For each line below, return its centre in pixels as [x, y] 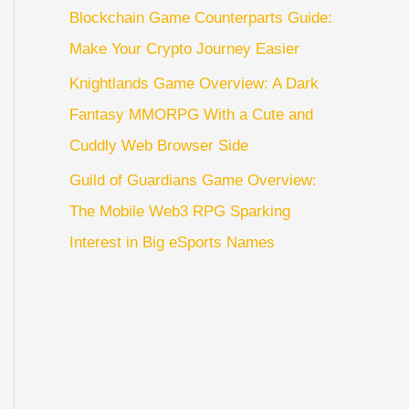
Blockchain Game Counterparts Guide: [201, 17]
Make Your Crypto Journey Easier [184, 48]
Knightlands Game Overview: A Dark [194, 83]
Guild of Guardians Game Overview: [193, 180]
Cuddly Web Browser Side [159, 145]
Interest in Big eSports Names [172, 242]
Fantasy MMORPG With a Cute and [191, 114]
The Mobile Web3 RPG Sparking [180, 211]
